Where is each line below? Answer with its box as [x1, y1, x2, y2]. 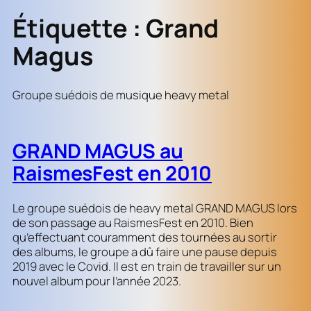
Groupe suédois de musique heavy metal [12, 86, 229, 103]
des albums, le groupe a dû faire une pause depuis [12, 244, 277, 260]
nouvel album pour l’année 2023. [12, 273, 181, 289]
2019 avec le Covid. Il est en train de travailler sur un [12, 258, 281, 275]
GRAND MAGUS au [12, 137, 183, 165]
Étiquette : [12, 11, 146, 46]
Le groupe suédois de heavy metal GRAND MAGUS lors [12, 200, 297, 217]
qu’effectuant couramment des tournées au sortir [12, 229, 277, 246]
